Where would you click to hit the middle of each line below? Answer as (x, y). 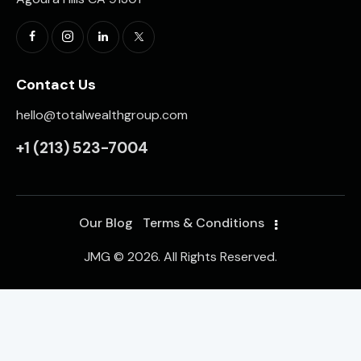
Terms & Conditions (204, 222)
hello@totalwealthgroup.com (102, 115)
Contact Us (56, 84)
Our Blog (106, 222)
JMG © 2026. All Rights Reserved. (180, 257)
